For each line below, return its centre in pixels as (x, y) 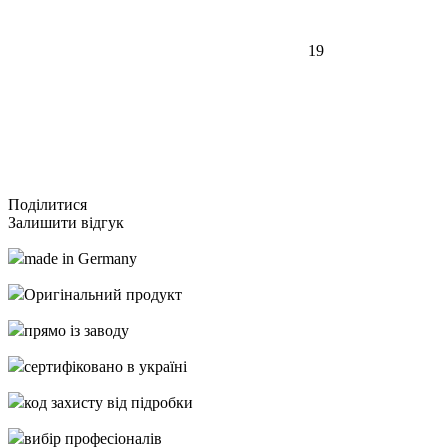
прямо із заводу (76, 330)
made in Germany (80, 258)
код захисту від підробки (108, 402)
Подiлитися (49, 204)
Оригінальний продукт (103, 294)
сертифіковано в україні (105, 366)
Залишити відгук (66, 222)
